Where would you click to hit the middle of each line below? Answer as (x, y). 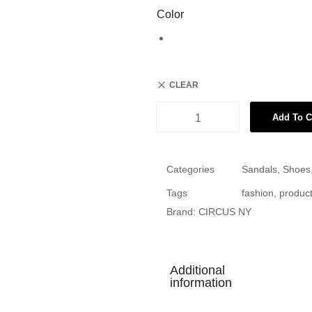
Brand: (182, 211)
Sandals (259, 169)
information (201, 282)
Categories (190, 169)
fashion (258, 193)
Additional (197, 270)
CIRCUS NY (225, 211)
